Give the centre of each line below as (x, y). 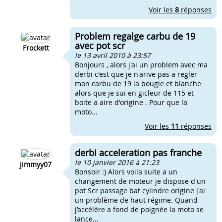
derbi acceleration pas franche (138, 153)
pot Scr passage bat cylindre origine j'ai (140, 191)
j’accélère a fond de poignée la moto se (139, 209)
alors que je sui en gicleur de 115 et (134, 93)
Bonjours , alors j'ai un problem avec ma (141, 65)
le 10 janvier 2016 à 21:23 (117, 162)
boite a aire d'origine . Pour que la (131, 102)
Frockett (36, 48)
